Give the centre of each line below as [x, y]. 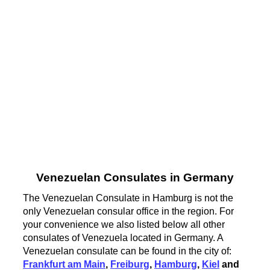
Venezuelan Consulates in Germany [135, 178]
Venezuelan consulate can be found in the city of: [127, 251]
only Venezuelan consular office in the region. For [129, 211]
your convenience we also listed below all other [124, 224]
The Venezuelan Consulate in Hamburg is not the [128, 198]
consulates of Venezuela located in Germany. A [123, 237]
